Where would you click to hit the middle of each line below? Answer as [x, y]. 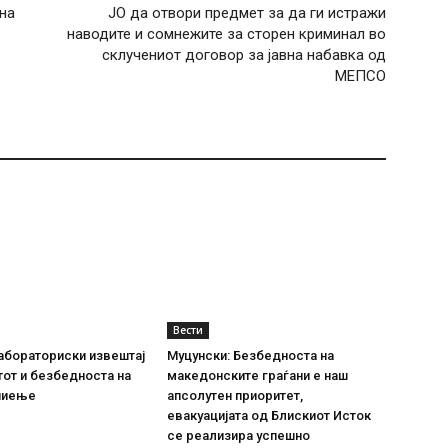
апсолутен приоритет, [235, 396]
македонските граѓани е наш [258, 376]
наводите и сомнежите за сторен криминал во [226, 34]
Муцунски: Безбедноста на [251, 356]
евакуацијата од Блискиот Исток [269, 416]
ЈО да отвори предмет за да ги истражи [246, 13]
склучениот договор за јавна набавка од [243, 55]
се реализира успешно [239, 436]
